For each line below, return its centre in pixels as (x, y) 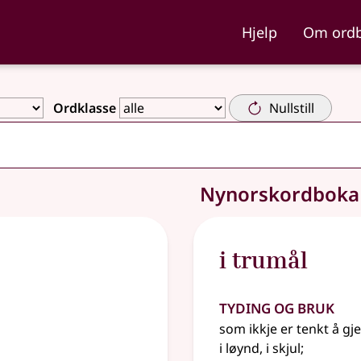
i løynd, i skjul (260, 348)
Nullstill (292, 108)
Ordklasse (85, 108)
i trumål (263, 259)
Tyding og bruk (277, 306)
